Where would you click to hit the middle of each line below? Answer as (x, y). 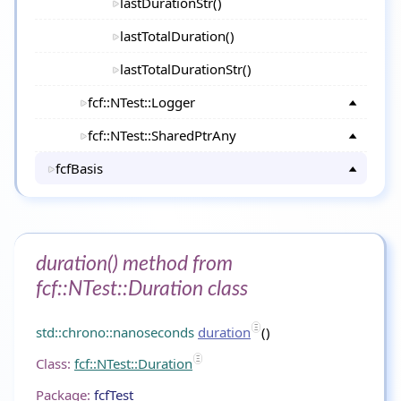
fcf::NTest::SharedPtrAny (162, 135)
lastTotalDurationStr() (186, 69)
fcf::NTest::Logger (141, 102)
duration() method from (134, 264)
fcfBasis (79, 168)
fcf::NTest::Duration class (142, 289)
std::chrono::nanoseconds (115, 332)
